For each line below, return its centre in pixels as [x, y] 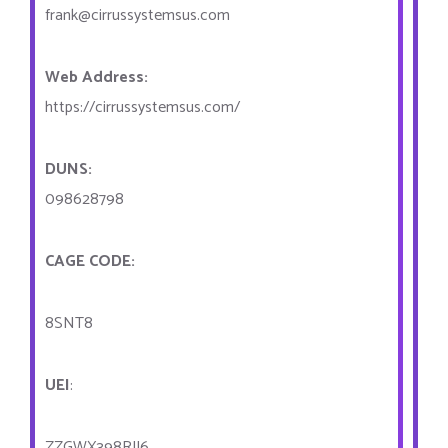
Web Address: [96, 77]
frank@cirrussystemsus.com [137, 15]
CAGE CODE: [90, 261]
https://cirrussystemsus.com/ [142, 107]
